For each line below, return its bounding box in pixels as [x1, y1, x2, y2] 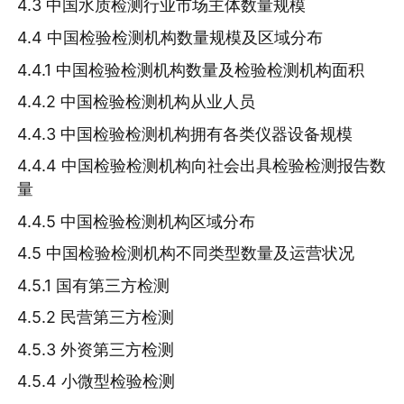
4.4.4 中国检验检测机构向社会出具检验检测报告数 [17, 156, 387, 176]
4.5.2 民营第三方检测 [17, 308, 175, 327]
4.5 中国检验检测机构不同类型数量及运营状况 [17, 243, 355, 263]
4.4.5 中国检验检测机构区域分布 [17, 211, 256, 231]
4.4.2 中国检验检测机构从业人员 [17, 92, 256, 112]
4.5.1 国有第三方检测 [17, 275, 170, 295]
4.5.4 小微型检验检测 [17, 372, 176, 391]
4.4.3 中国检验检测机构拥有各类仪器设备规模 [17, 124, 353, 143]
